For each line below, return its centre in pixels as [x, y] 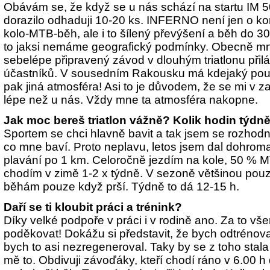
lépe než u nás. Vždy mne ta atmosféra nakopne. [131, 100]
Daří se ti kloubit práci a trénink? [93, 207]
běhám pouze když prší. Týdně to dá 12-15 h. [121, 187]
